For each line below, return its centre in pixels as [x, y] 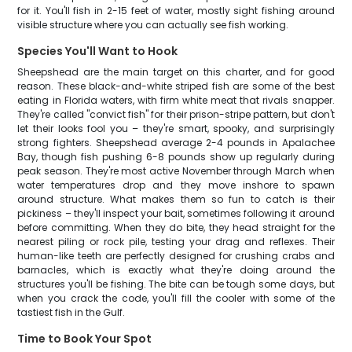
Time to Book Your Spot [85, 339]
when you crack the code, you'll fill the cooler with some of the [176, 298]
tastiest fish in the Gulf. [71, 312]
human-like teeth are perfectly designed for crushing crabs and [176, 256]
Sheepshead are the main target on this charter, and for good [176, 72]
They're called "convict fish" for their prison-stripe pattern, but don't [176, 114]
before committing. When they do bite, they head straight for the [176, 227]
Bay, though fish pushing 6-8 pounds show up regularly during [176, 157]
